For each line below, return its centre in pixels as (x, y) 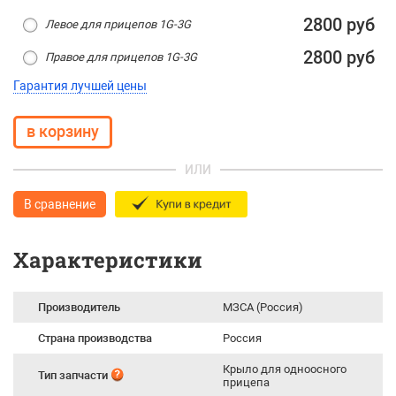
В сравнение (60, 204)
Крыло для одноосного (285, 369)
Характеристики (108, 260)
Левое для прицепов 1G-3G (118, 24)
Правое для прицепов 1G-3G (121, 57)
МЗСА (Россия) (263, 307)
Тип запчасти (74, 375)
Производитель (79, 307)
